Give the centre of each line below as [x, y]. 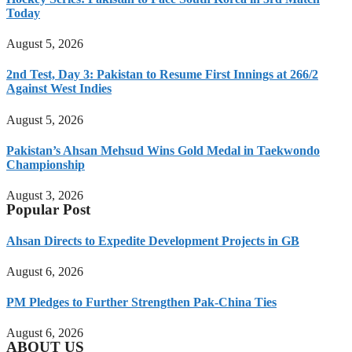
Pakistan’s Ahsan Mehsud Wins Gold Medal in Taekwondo [163, 151]
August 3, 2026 [45, 196]
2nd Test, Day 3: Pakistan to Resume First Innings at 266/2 [162, 75]
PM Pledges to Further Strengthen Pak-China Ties [141, 302]
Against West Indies [59, 89]
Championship [46, 165]
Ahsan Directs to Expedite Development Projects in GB [153, 240]
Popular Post [48, 210]
